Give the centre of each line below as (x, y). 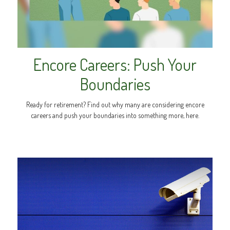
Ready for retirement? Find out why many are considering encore (115, 104)
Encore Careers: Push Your (115, 64)
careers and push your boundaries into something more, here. (115, 115)
